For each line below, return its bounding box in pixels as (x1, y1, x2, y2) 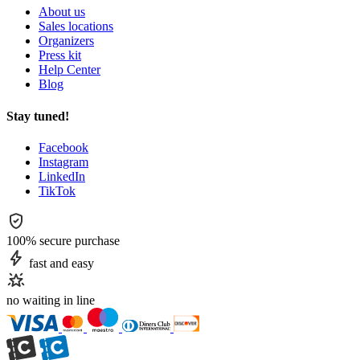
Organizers (39, 34, 94, 48)
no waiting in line (6, 292, 95, 307)
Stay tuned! (6, 108, 69, 123)
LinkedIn (39, 169, 85, 183)
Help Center (39, 63, 100, 77)
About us (39, 5, 85, 19)
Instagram (39, 154, 88, 169)
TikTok (39, 183, 76, 198)
